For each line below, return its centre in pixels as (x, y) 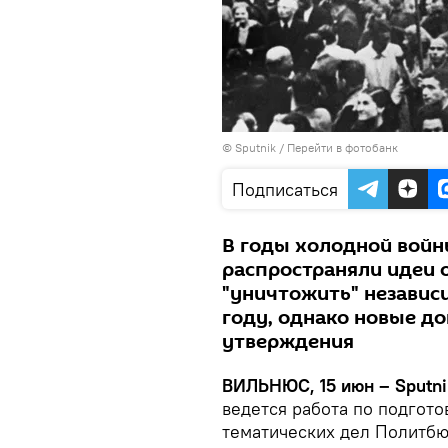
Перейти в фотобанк (342, 147)
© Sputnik (249, 147)
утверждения (288, 342)
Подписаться (285, 189)
